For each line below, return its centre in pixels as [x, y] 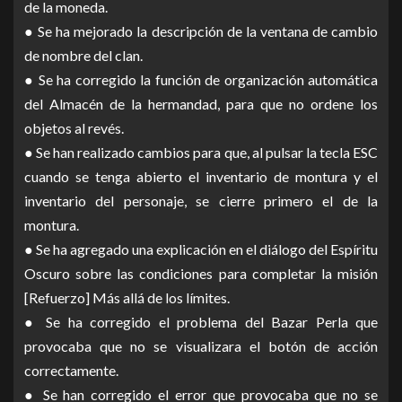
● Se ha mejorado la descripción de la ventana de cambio [201, 31]
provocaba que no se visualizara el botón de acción [201, 346]
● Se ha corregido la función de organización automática [201, 80]
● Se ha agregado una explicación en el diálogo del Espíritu [201, 249]
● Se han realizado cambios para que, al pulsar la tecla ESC [201, 153]
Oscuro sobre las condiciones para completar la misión [201, 274]
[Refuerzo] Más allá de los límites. [127, 298]
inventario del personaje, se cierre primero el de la [201, 201]
